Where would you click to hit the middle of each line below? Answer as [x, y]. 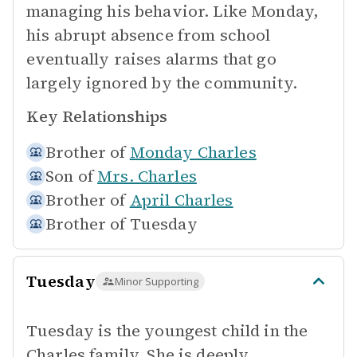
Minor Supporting [156, 281]
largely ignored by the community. [162, 83]
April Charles [181, 200]
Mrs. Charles [147, 176]
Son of [69, 176]
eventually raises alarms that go [151, 59]
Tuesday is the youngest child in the [167, 331]
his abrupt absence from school [149, 35]
